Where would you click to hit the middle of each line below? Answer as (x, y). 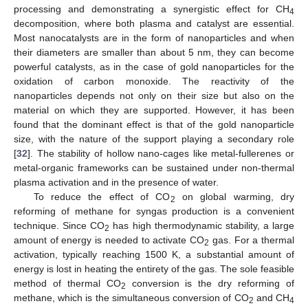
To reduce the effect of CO (102, 196)
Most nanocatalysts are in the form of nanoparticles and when (154, 37)
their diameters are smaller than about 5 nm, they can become (154, 52)
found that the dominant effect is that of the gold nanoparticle (154, 124)
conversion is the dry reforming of (210, 283)
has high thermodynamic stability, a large (202, 225)
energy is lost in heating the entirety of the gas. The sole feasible (154, 268)
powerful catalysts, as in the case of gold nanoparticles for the (154, 66)
